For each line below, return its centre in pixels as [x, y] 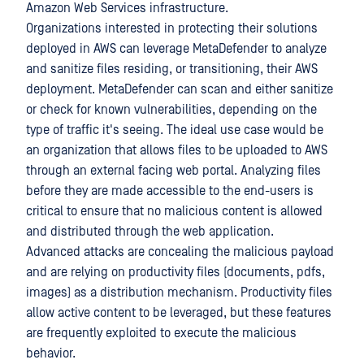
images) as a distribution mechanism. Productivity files [179, 292]
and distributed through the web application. [150, 232]
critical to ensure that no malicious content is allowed [174, 211]
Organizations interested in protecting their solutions [172, 28]
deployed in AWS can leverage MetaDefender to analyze [176, 49]
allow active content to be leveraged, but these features [179, 313]
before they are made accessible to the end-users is [170, 191]
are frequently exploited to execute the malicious [161, 333]
